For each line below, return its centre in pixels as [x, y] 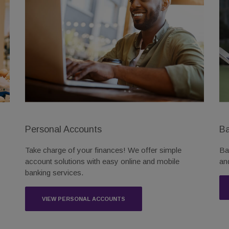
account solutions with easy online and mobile [102, 161]
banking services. [54, 172]
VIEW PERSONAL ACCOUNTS [84, 199]
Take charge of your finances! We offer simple [103, 150]
